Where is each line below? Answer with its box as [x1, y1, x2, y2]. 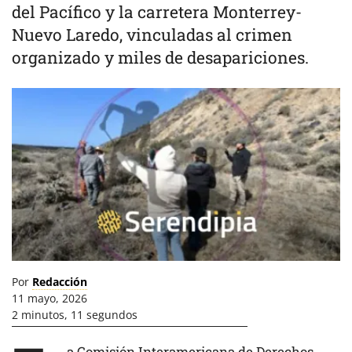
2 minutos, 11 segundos [12, 307, 137, 322]
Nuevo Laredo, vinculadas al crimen [12, 24, 292, 46]
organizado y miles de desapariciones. [12, 46, 309, 68]
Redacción [32, 274, 87, 289]
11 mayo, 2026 [12, 291, 87, 306]
